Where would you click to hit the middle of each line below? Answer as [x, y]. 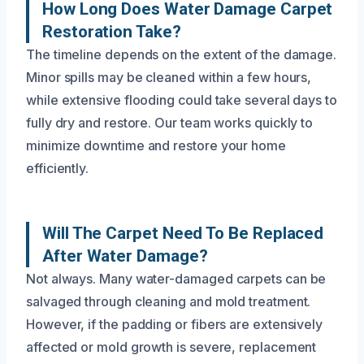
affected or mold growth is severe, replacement [171, 347]
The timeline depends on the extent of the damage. [182, 54]
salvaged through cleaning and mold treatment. [169, 301]
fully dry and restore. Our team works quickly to [170, 122]
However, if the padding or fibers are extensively [175, 324]
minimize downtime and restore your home [156, 145]
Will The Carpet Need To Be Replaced [183, 233]
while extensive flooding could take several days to [182, 100]
